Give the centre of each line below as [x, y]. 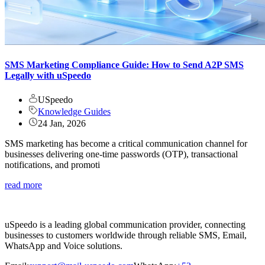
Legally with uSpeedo [48, 76]
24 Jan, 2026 [62, 124]
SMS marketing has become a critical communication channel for [126, 144]
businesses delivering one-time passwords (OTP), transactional [121, 154]
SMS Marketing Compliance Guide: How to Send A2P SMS [124, 65]
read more [23, 185]
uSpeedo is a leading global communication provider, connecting [125, 225]
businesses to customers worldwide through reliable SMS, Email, [126, 235]
